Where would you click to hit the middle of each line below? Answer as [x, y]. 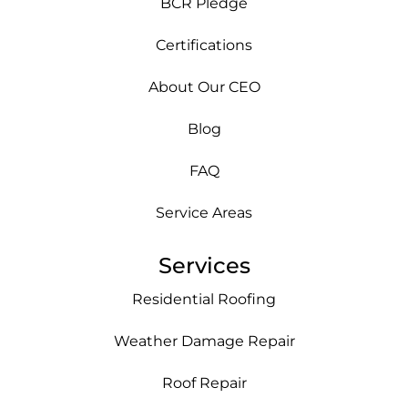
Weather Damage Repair [204, 341]
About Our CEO [204, 87]
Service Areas [204, 212]
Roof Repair [204, 382]
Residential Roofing [204, 299]
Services [204, 265]
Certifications [204, 45]
